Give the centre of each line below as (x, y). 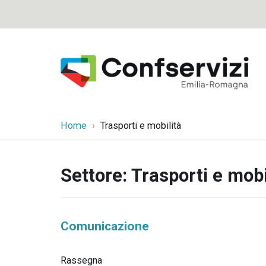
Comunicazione (105, 226)
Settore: (96, 175)
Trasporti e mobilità (141, 126)
